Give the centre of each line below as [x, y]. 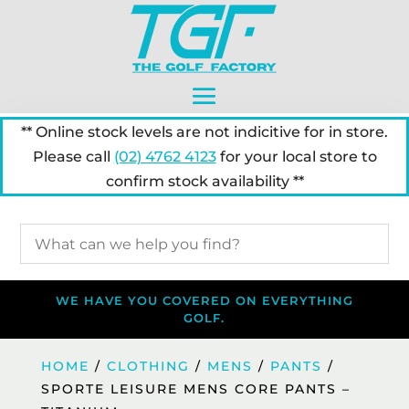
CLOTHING [148, 366]
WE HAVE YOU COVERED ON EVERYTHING [204, 300]
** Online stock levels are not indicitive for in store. [204, 132]
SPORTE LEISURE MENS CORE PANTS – [195, 389]
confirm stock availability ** [204, 181]
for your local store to [296, 157]
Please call [73, 157]
